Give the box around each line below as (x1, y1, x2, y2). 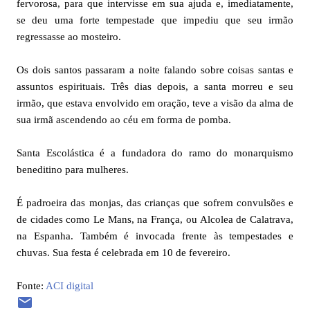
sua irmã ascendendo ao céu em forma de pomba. (17, 113, 231, 125)
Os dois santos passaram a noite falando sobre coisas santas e (17, 64, 293, 75)
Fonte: (17, 280, 46, 291)
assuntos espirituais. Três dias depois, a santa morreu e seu (17, 80, 293, 92)
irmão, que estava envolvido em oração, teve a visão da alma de (17, 97, 293, 109)
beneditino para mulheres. (17, 163, 129, 175)
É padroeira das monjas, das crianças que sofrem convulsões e (17, 197, 293, 208)
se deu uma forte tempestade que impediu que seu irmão (17, 14, 293, 26)
